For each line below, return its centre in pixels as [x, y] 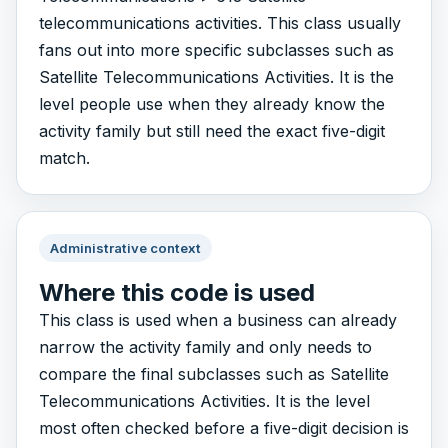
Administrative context [125, 247]
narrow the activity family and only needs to [205, 347]
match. [64, 158]
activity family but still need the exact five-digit [211, 131]
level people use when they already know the [211, 104]
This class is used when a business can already [217, 320]
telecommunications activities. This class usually [219, 23]
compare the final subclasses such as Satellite [213, 374]
